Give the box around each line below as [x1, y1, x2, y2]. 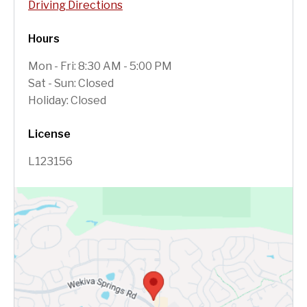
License [28, 127, 71, 140]
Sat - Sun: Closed [28, 76, 114, 90]
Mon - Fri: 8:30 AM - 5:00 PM [28, 59, 172, 73]
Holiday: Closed [28, 93, 106, 107]
